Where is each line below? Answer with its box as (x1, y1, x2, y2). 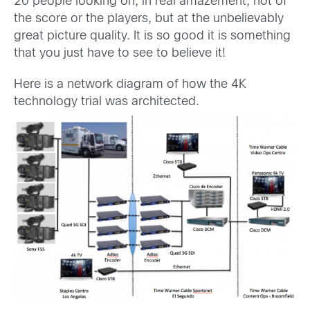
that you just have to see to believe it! (14, 47, 226, 60)
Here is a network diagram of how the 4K (14, 79, 246, 91)
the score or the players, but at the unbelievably (14, 12, 284, 25)
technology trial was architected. (14, 96, 203, 108)
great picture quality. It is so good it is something (14, 30, 291, 42)
